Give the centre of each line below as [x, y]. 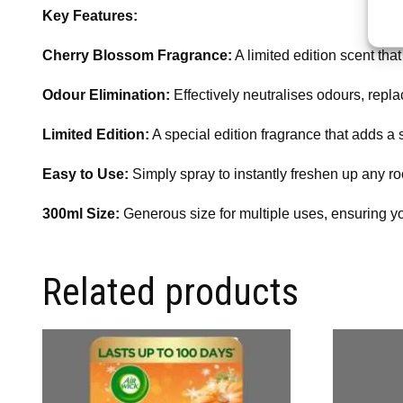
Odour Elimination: [106, 94]
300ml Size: [81, 213]
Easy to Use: [85, 174]
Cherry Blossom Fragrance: [137, 55]
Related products [170, 291]
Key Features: [90, 15]
